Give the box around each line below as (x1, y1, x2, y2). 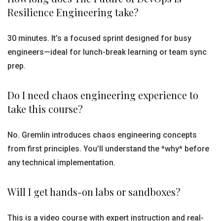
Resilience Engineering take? (7, 5, 139, 19)
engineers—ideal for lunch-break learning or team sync (7, 47, 207, 57)
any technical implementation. (7, 158, 115, 167)
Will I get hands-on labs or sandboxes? (7, 185, 181, 198)
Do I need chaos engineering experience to (7, 88, 198, 102)
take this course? (7, 102, 83, 115)
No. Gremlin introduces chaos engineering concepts (7, 130, 197, 140)
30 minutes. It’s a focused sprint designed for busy (7, 34, 191, 43)
